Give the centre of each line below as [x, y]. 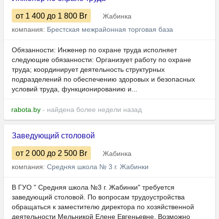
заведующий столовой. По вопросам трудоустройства [98, 197]
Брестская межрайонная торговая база [110, 30]
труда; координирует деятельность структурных [88, 70]
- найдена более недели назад [91, 110]
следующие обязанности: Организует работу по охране [101, 60]
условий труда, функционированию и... [75, 89]
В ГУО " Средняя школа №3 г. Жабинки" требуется [93, 187]
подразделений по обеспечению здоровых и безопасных [103, 79]
